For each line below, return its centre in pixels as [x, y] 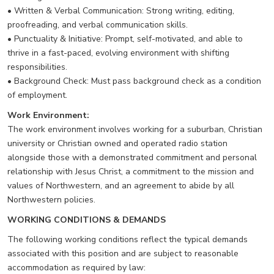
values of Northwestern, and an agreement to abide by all [121, 185]
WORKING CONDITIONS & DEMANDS [87, 220]
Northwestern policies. [51, 199]
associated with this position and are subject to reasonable [123, 254]
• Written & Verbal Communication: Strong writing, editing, [121, 10]
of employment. [37, 95]
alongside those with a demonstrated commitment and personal [132, 157]
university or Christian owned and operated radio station [117, 143]
